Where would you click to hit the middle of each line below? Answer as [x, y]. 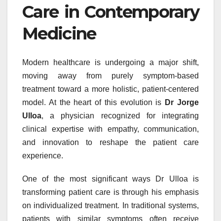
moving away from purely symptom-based [110, 75]
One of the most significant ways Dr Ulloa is [110, 179]
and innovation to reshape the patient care [110, 142]
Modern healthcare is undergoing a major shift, [110, 62]
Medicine [59, 34]
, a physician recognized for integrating [120, 115]
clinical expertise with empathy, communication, [110, 129]
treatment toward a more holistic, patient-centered [110, 89]
